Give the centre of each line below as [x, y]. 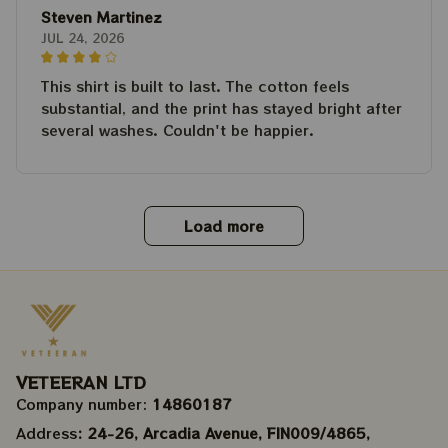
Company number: [84, 404]
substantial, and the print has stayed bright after [221, 108]
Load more [224, 226]
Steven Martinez [101, 17]
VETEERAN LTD [81, 382]
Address [46, 433]
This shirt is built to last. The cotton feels [195, 86]
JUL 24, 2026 [82, 38]
